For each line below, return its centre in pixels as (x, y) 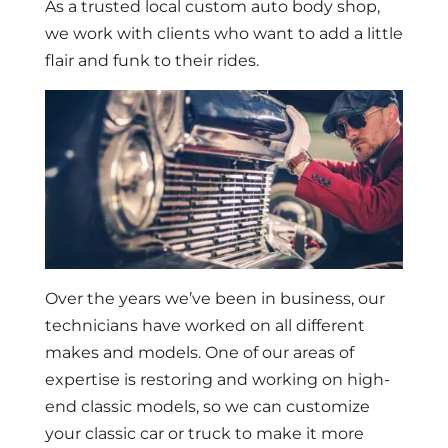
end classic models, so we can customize (207, 407)
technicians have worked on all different (204, 326)
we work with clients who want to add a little (223, 33)
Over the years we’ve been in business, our (214, 299)
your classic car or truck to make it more (204, 434)
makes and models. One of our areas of (199, 353)
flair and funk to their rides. (151, 60)
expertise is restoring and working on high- (217, 380)
